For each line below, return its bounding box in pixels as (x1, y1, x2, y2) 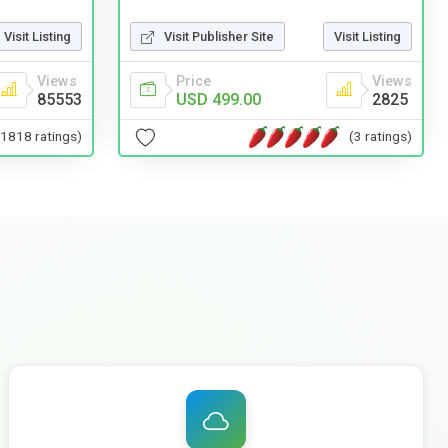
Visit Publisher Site (164, 28, 274, 44)
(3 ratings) (349, 128, 412, 145)
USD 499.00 (176, 89, 261, 109)
